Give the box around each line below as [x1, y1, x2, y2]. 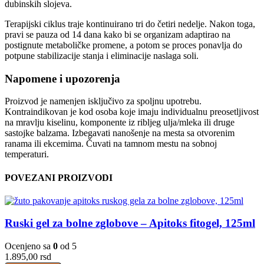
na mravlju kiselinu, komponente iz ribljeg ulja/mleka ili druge [5, 117, 235, 128]
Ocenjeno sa [5, 241, 53, 252]
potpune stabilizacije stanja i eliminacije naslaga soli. [5, 50, 199, 61]
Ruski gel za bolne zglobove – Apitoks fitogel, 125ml [5, 217, 255, 230]
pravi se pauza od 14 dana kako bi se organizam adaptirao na [5, 29, 230, 39]
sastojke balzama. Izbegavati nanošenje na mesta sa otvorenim [5, 128, 235, 138]
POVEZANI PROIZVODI [5, 172, 113, 183]
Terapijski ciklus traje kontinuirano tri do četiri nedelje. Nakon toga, [5, 18, 255, 29]
